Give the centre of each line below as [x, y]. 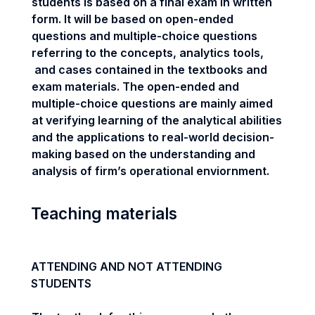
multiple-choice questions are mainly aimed [152, 103]
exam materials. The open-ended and [135, 86]
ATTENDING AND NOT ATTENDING [127, 266]
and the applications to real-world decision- [153, 137]
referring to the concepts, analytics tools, [148, 53]
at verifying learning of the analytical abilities [157, 120]
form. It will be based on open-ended [133, 19]
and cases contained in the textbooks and [149, 70]
